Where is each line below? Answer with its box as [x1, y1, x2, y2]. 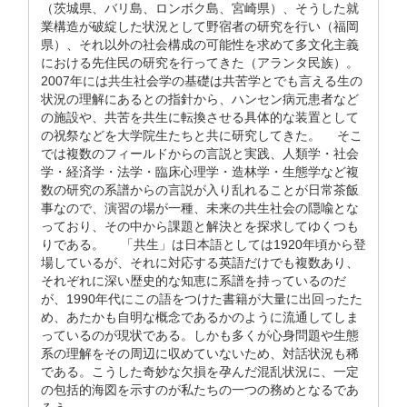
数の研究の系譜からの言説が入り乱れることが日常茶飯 [41, 183, 359, 197]
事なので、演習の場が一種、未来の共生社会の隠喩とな [41, 201, 359, 215]
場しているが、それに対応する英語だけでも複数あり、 [41, 255, 359, 270]
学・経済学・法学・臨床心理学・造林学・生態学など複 [41, 164, 359, 179]
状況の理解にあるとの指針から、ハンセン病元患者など [41, 92, 359, 106]
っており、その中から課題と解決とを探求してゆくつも [41, 219, 359, 233]
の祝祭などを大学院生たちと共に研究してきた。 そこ [41, 128, 362, 143]
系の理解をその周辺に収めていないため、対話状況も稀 [41, 346, 359, 361]
